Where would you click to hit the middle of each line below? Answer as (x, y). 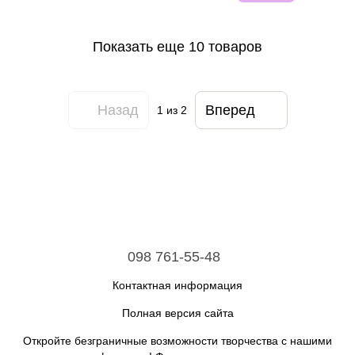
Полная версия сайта (177, 313)
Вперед (230, 110)
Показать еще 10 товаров (177, 46)
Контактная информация (177, 285)
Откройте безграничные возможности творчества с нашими (177, 340)
